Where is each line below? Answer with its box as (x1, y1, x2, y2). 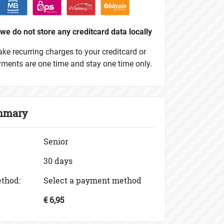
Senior (43, 136, 69, 147)
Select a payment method (43, 175, 142, 186)
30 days (43, 155, 73, 166)
